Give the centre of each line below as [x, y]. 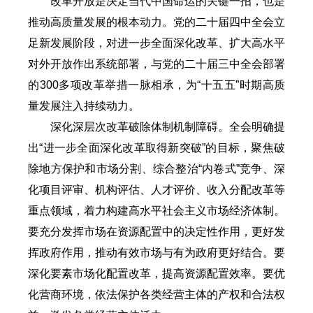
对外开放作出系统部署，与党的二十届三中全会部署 [156, 64]
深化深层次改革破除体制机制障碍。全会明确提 [168, 126]
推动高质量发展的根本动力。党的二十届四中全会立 [156, 22]
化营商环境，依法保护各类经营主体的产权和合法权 [156, 294]
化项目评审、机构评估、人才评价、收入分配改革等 [156, 189]
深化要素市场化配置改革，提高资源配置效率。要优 [156, 273]
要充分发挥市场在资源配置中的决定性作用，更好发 [156, 231]
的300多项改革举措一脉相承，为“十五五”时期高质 [156, 85]
